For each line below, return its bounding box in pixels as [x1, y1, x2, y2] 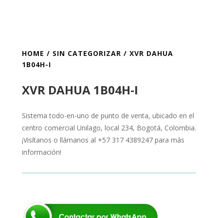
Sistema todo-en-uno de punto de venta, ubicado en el [21, 111, 194, 121]
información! [21, 147, 61, 157]
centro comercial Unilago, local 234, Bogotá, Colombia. [21, 123, 196, 133]
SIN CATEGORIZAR [52, 49, 121, 58]
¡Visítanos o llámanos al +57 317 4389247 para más [21, 135, 184, 145]
